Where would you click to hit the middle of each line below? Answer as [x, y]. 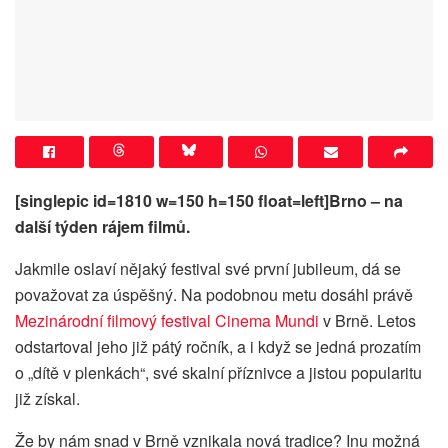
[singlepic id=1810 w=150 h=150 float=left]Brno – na [209, 201]
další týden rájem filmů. [102, 227]
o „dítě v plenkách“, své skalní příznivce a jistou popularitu [218, 373]
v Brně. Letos [367, 321]
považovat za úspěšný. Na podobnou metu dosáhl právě [214, 295]
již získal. [47, 399]
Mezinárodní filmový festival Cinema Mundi [167, 321]
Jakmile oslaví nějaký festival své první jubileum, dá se [208, 269]
